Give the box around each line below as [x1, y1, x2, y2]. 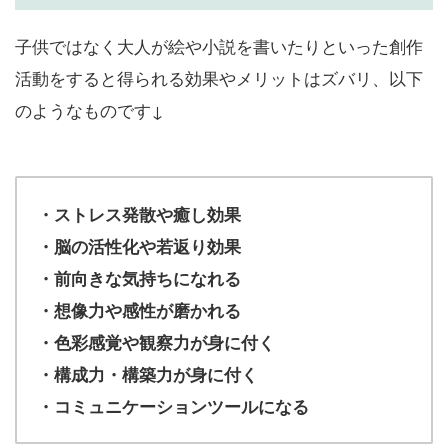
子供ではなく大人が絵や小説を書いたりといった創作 [15, 32, 423, 58]
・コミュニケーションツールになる [37, 393, 309, 418]
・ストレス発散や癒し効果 [37, 201, 241, 226]
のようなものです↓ [15, 96, 164, 122]
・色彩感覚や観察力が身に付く [37, 329, 275, 354]
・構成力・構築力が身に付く [37, 361, 258, 386]
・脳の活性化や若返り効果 [37, 233, 241, 258]
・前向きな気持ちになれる [37, 265, 241, 290]
